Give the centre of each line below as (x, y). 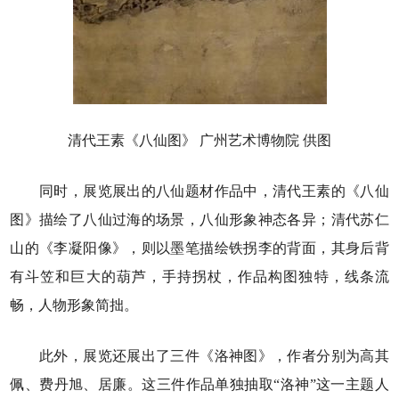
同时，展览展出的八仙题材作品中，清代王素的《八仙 (199, 191)
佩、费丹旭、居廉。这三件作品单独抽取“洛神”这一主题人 (199, 385)
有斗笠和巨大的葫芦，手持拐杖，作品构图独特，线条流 (199, 277)
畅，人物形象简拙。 (74, 305)
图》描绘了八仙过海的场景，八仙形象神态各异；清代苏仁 (199, 220)
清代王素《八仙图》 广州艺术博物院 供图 (199, 141)
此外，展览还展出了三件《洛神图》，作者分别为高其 (199, 356)
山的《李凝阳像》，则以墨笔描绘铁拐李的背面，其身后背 (199, 248)
